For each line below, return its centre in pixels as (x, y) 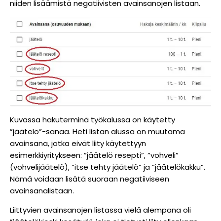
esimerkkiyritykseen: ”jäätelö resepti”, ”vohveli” (94, 155)
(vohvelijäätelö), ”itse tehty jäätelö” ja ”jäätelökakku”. (108, 167)
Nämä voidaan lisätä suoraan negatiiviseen (90, 179)
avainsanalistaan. (42, 190)
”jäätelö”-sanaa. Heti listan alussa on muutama (97, 131)
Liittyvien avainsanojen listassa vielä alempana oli (100, 210)
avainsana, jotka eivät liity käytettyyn (78, 143)
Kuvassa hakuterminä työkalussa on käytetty (92, 119)
